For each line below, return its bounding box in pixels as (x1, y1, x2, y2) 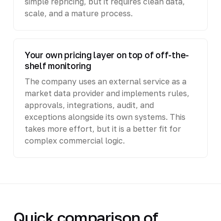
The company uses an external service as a (24, 76, 186, 86)
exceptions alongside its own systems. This (24, 111, 185, 122)
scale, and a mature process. (24, 8, 133, 18)
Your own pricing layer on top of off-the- (24, 49, 189, 60)
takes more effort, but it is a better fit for (24, 123, 181, 134)
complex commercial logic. (24, 135, 125, 146)
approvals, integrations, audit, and (24, 100, 154, 110)
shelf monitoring (24, 60, 91, 71)
